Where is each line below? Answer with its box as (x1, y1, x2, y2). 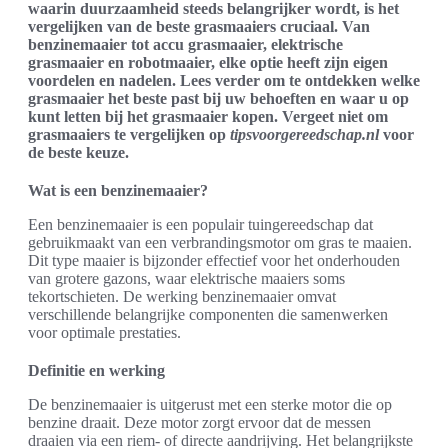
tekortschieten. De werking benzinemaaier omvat (28, 288, 336, 306)
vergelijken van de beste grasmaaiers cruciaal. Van (28, 18, 370, 36)
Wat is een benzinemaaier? (28, 182, 208, 200)
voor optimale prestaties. (28, 324, 181, 342)
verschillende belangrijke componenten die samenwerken (28, 306, 388, 324)
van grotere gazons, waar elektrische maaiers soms (28, 270, 345, 288)
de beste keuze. (28, 144, 129, 162)
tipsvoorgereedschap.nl (230, 126, 379, 144)
